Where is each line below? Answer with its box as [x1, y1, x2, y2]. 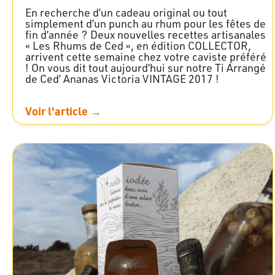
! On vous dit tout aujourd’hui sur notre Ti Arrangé [25, 61, 266, 75]
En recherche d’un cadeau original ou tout [25, 6, 227, 20]
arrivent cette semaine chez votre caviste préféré [25, 50, 266, 64]
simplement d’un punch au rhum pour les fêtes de [25, 17, 266, 31]
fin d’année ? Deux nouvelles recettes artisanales [25, 28, 266, 42]
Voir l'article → [25, 104, 101, 118]
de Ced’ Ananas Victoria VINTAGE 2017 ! [25, 72, 219, 86]
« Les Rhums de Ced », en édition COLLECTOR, [25, 39, 251, 53]
